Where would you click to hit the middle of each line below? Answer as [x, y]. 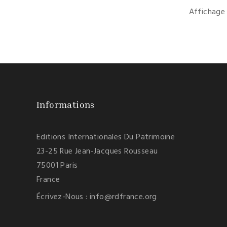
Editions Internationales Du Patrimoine [106, 137]
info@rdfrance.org [123, 197]
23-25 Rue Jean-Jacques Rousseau [97, 152]
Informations [66, 104]
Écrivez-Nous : [63, 197]
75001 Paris [57, 166]
